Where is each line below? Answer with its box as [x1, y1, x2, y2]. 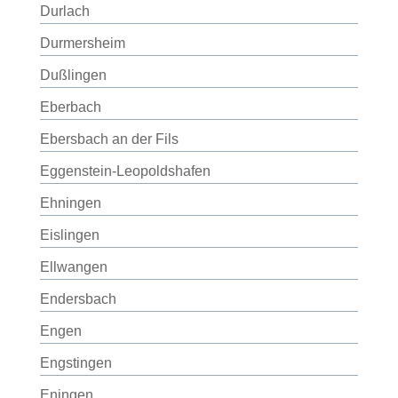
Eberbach [39, 99, 101, 115]
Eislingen [39, 227, 99, 243]
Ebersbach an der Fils [39, 131, 179, 147]
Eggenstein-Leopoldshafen [39, 163, 211, 179]
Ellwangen [39, 259, 107, 275]
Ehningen [39, 195, 101, 211]
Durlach [39, 4, 90, 19]
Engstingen [39, 355, 112, 370]
